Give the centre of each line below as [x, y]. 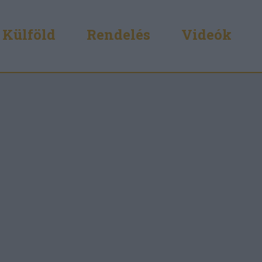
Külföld [29, 34]
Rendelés [118, 34]
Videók [206, 34]
